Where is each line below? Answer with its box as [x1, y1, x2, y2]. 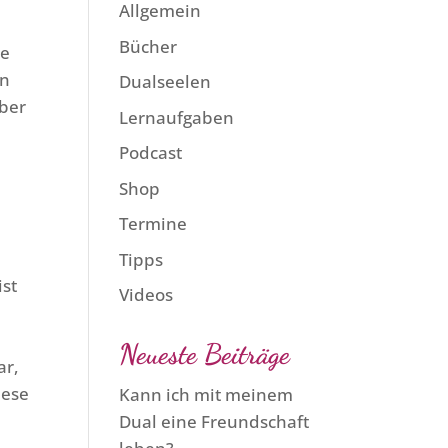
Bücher [119, 34, 178, 58]
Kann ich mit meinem [119, 383, 294, 406]
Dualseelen [119, 70, 212, 93]
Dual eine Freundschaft [119, 410, 310, 433]
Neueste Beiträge [119, 337, 291, 371]
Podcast [119, 141, 183, 164]
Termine [119, 212, 188, 235]
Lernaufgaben [119, 105, 235, 129]
